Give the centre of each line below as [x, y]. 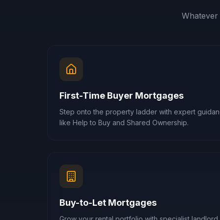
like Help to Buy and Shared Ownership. [124, 123]
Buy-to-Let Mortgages [108, 203]
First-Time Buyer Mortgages [122, 96]
